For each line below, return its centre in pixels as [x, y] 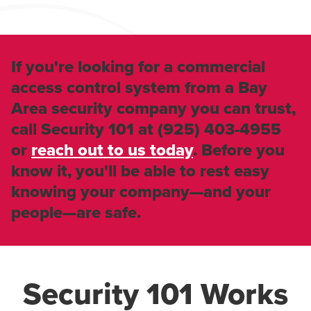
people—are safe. [76, 212]
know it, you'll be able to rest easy [140, 171]
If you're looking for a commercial [138, 67]
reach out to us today [112, 150]
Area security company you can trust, [153, 108]
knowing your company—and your [141, 192]
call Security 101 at [84, 129]
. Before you [239, 150]
